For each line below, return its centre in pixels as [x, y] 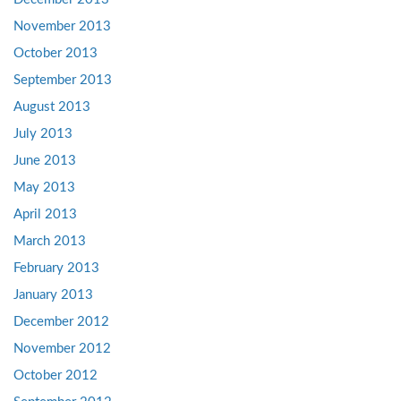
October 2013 [55, 53]
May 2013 [44, 187]
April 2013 [45, 214]
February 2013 [56, 268]
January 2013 [53, 294]
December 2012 [61, 321]
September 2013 [63, 80]
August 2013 [52, 107]
